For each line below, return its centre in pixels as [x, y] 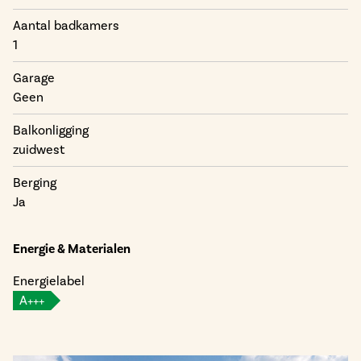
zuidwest [39, 150]
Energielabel [49, 280]
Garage [34, 78]
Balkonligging [51, 131]
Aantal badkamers [66, 26]
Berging [35, 183]
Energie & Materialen [72, 249]
